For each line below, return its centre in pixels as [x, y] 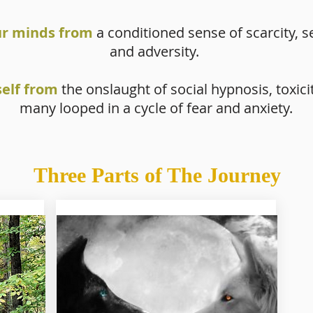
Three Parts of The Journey [160, 175]
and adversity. [156, 51]
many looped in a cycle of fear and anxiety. [156, 108]
